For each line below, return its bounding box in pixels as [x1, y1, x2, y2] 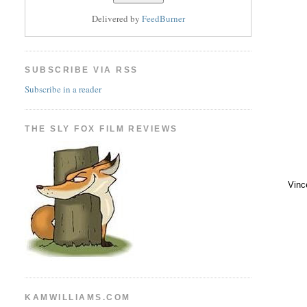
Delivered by [91, 12, 142, 25]
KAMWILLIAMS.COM [25, 292, 131, 302]
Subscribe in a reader [25, 82, 102, 95]
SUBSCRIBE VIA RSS [25, 65, 138, 75]
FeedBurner [141, 12, 185, 25]
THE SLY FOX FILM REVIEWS [25, 123, 178, 134]
